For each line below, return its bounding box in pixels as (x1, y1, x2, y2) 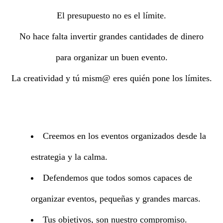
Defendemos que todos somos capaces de (42, 172, 192, 183)
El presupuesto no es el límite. (57, 10, 166, 21)
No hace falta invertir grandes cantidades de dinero (19, 31, 204, 42)
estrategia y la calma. (31, 151, 108, 162)
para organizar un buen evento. (55, 52, 168, 63)
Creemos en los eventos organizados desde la (42, 130, 206, 141)
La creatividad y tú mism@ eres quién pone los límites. (11, 73, 212, 84)
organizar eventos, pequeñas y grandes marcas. (31, 193, 201, 204)
